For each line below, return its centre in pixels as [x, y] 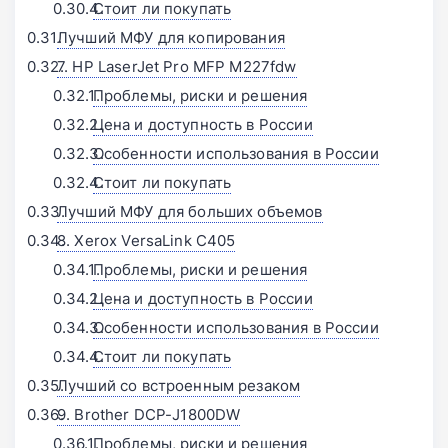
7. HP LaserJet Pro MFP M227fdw [177, 67]
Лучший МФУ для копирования [171, 38]
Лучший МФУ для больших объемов [190, 212]
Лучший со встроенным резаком [179, 386]
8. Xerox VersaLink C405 [146, 241]
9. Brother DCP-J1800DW [149, 415]
